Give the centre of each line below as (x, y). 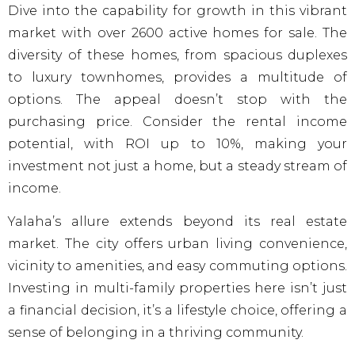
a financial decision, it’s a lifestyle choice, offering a (177, 310)
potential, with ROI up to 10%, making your (177, 143)
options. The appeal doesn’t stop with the (177, 99)
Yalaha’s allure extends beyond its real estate (177, 221)
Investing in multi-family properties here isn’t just (177, 288)
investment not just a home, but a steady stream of (177, 166)
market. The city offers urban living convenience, (177, 243)
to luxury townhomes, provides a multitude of (177, 77)
